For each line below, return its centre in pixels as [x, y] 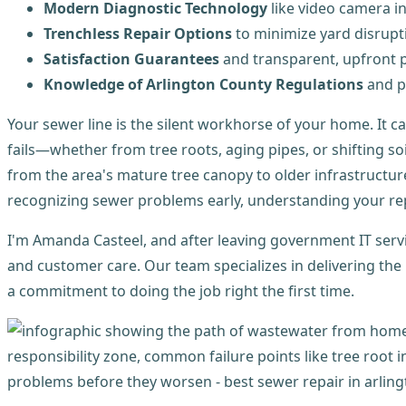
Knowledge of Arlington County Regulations [203, 84]
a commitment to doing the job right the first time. [181, 290]
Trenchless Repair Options [138, 33]
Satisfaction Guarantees [131, 58]
